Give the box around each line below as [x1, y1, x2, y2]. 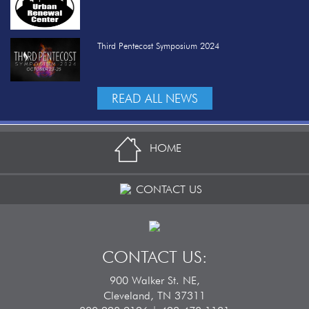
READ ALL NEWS [111, 91, 198, 106]
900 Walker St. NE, [109, 274, 200, 288]
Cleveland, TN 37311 [103, 289, 206, 303]
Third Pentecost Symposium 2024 [97, 40, 219, 52]
